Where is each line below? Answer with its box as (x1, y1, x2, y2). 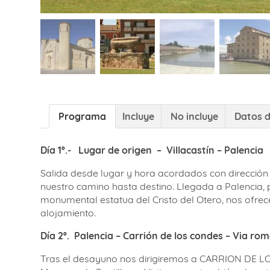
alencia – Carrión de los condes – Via (80, 230, 248, 242)
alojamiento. (40, 207, 96, 219)
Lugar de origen (78, 144, 152, 156)
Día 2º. (40, 230, 69, 242)
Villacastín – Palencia (166, 144, 263, 156)
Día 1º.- (40, 144, 74, 156)
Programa (58, 110, 106, 122)
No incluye (171, 110, 218, 122)
